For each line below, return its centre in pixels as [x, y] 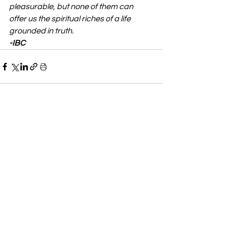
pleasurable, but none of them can [72, 7]
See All [151, 124]
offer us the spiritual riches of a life [71, 19]
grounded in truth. [41, 31]
